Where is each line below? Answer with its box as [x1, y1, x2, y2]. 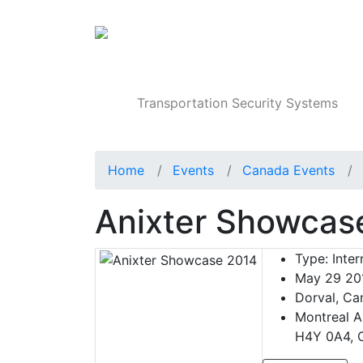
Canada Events [242, 162, 335, 179]
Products [288, 29, 344, 45]
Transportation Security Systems [137, 95, 339, 112]
